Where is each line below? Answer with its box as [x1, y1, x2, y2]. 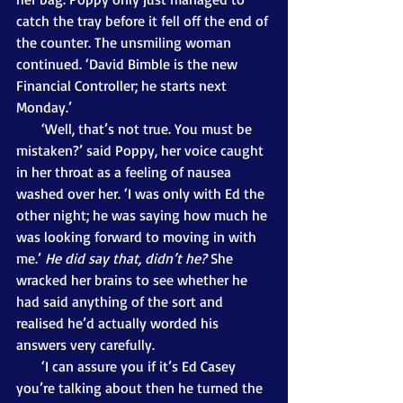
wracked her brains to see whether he [16, 270, 251, 289]
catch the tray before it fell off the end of [16, 11, 272, 30]
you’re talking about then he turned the [16, 378, 266, 397]
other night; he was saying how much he [16, 205, 271, 224]
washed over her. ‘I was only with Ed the [16, 184, 268, 202]
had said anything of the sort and [16, 291, 227, 310]
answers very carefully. [16, 335, 155, 354]
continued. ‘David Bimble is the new [16, 54, 241, 73]
